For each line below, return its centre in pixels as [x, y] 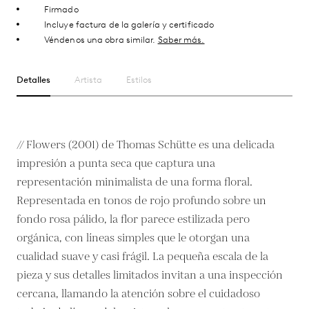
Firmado [61, 9]
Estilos [139, 80]
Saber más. [181, 40]
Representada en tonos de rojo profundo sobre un [141, 201]
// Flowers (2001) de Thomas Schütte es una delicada [146, 145]
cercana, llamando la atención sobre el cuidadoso [138, 294]
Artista [88, 80]
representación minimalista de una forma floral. [134, 182]
